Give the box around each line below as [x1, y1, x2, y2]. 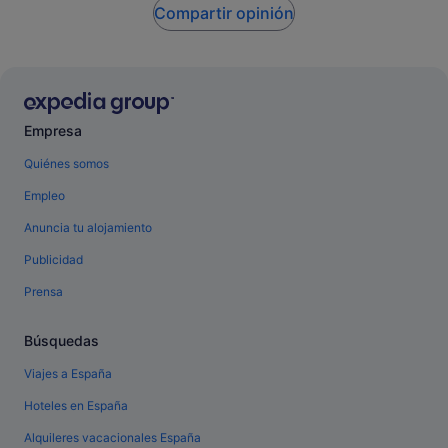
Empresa [24, 121, 82, 139]
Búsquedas [24, 331, 99, 349]
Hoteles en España [24, 397, 128, 413]
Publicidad [24, 251, 83, 267]
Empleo [24, 187, 65, 203]
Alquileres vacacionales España [24, 429, 201, 445]
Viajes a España [24, 365, 112, 381]
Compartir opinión [154, 3, 294, 24]
